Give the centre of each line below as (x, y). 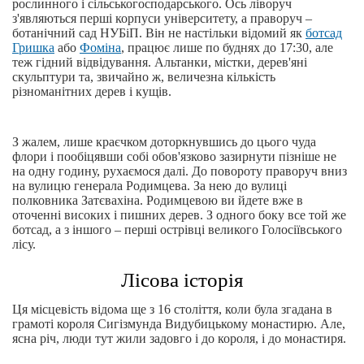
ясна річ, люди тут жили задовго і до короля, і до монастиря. (179, 338)
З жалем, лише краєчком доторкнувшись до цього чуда (164, 142)
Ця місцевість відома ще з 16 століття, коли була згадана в (172, 309)
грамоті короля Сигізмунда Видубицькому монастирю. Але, (179, 324)
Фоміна (100, 48)
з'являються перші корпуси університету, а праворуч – (162, 18)
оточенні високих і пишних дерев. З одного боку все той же (179, 215)
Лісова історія (182, 280)
